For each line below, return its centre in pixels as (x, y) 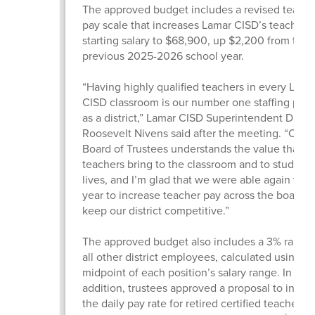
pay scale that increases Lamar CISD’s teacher (194, 25)
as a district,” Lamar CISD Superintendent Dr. (190, 117)
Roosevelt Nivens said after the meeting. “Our (194, 133)
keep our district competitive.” (157, 210)
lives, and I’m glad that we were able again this (196, 179)
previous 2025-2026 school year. (164, 56)
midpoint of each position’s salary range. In (187, 272)
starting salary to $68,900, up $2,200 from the (195, 40)
